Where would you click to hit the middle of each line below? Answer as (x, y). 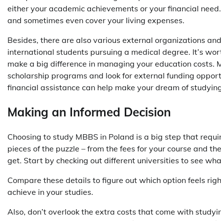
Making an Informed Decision (89, 112)
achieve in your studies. (51, 192)
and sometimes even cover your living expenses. (97, 20)
